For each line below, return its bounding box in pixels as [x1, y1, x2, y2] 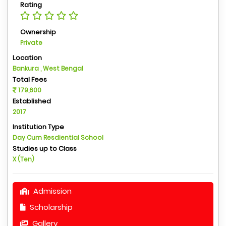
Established [13, 96, 51, 106]
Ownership [20, 27, 56, 37]
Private [20, 38, 42, 47]
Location [13, 53, 42, 63]
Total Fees [13, 75, 47, 84]
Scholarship [28, 202, 73, 212]
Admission [31, 186, 72, 196]
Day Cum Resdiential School [13, 133, 103, 142]
